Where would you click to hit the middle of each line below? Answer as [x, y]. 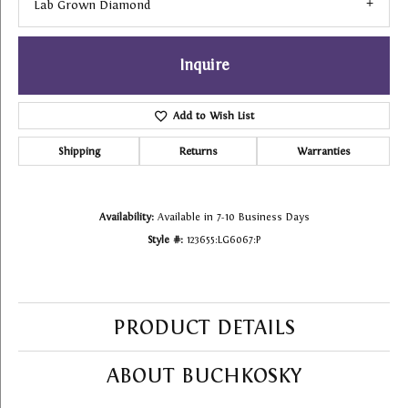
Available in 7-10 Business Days [233, 217]
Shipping [79, 152]
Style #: [165, 240]
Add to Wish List [213, 116]
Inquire [204, 66]
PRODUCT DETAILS [204, 327]
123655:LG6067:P [224, 240]
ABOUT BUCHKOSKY [204, 376]
